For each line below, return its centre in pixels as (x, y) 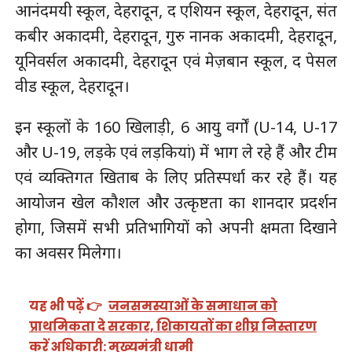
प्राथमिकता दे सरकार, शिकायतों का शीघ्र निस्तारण (173, 327)
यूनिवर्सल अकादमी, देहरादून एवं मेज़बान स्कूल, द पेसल (176, 60)
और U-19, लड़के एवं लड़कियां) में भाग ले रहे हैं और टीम (176, 152)
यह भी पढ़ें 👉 (66, 306)
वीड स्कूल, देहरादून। (72, 86)
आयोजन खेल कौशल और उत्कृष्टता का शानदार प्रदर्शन (176, 202)
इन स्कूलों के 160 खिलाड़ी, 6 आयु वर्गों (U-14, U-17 (176, 126)
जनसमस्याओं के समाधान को (193, 306)
